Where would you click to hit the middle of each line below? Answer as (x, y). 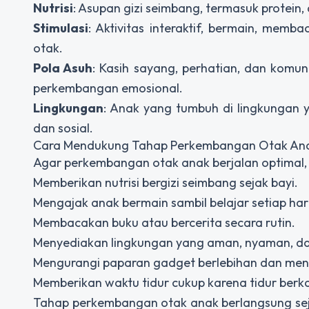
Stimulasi (61, 28)
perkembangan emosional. (108, 88)
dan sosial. (63, 128)
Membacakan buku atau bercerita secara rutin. (164, 223)
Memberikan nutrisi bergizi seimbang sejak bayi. (166, 183)
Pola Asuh (63, 68)
